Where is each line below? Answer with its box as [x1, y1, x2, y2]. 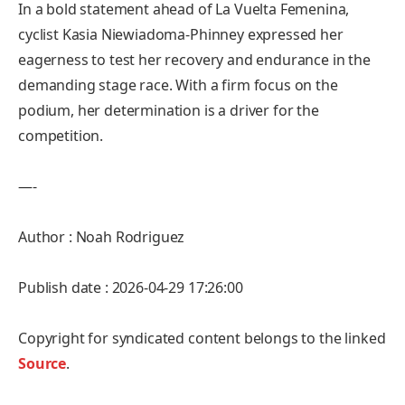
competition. [18, 125, 104, 146]
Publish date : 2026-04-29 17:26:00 [18, 277, 243, 297]
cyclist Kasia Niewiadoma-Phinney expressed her [18, 24, 344, 44]
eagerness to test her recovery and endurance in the [18, 49, 371, 70]
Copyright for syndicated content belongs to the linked [18, 327, 386, 348]
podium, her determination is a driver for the [18, 99, 319, 120]
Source [18, 353, 67, 373]
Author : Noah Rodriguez [18, 226, 185, 247]
